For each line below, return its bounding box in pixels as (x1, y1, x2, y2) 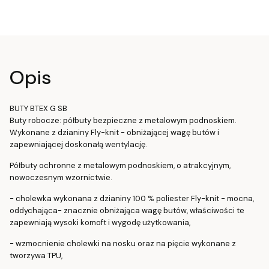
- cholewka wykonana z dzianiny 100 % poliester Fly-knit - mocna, (10, 193, 254, 204)
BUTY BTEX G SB (10, 103, 67, 113)
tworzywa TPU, (10, 250, 62, 261)
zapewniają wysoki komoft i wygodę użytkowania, (10, 217, 190, 228)
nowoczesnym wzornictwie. (10, 172, 112, 183)
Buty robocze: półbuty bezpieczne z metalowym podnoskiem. (10, 115, 237, 125)
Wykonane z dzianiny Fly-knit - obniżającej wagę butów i (10, 127, 219, 138)
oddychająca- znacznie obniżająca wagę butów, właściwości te (10, 205, 244, 216)
